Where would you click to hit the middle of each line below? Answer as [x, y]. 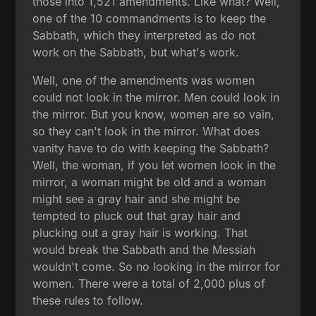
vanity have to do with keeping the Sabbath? [151, 148]
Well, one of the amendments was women [144, 80]
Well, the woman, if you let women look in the [154, 165]
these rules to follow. [88, 300]
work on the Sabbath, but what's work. [136, 52]
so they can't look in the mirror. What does [146, 131]
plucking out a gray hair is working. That [140, 232]
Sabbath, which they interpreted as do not [144, 35]
